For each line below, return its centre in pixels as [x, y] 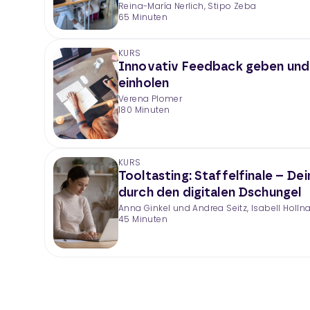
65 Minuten [143, 17]
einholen [144, 84]
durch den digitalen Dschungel [210, 193]
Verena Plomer [151, 99]
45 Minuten [143, 219]
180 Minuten [144, 110]
